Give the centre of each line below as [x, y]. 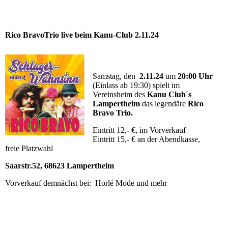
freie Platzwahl [29, 149]
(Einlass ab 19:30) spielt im [136, 85]
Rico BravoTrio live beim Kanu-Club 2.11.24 [82, 35]
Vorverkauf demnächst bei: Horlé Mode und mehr [86, 183]
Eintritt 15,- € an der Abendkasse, [146, 139]
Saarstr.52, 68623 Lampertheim [60, 166]
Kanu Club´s [169, 95]
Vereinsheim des [120, 95]
